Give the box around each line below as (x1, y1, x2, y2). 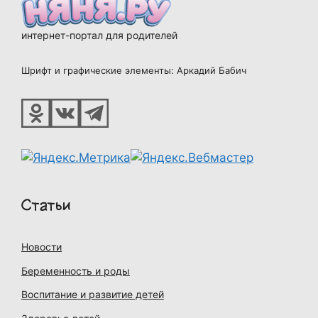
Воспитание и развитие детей (21, 288, 164, 300)
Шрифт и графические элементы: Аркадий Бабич (21, 65, 246, 76)
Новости (21, 241, 62, 253)
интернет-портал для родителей (21, 29, 177, 41)
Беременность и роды (21, 264, 130, 277)
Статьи (21, 197, 71, 214)
